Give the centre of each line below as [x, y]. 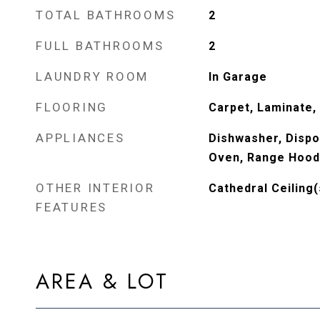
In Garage [237, 77]
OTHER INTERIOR [95, 188]
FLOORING [72, 107]
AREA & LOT [102, 281]
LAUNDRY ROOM [92, 76]
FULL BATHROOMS [100, 46]
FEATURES [71, 207]
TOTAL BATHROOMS [106, 15]
